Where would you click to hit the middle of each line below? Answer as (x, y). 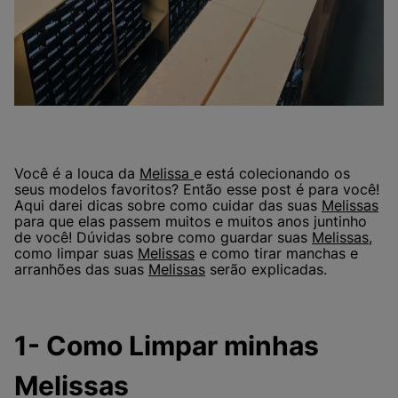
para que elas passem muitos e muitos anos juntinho (191, 221)
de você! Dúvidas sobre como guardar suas (163, 237)
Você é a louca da (77, 173)
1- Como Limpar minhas (167, 346)
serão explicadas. (266, 269)
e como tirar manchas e (276, 253)
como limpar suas (76, 253)
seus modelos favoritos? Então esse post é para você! (197, 189)
